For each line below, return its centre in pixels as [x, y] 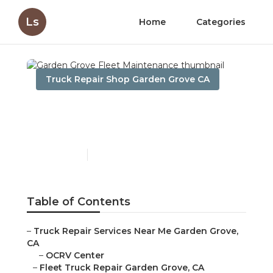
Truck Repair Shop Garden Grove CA [128, 79]
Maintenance [87, 129]
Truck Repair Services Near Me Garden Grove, [136, 231]
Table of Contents [79, 202]
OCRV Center [75, 256]
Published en [58, 155]
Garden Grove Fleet [110, 110]
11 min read [113, 155]
